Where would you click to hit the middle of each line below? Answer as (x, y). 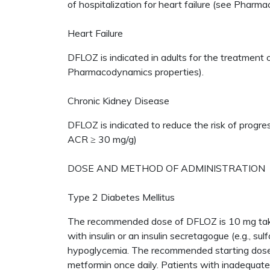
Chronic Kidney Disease (118, 101)
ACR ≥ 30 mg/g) (103, 139)
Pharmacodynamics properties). (137, 72)
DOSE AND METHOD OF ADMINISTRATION (168, 168)
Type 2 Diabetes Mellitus (121, 197)
